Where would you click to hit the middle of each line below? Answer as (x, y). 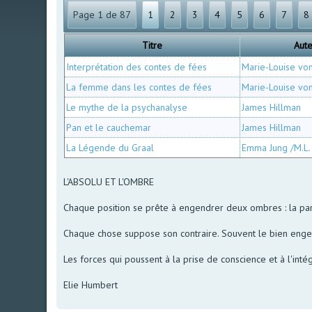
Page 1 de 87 (102, 14)
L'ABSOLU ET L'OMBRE (109, 181)
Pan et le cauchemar (109, 127)
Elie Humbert (91, 284)
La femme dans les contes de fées (139, 87)
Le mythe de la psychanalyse (127, 107)
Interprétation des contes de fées (137, 67)
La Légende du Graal (110, 147)
